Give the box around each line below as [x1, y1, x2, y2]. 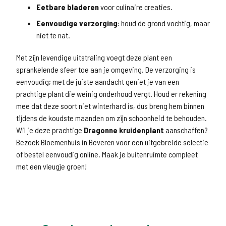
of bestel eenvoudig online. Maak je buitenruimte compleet [16, 149, 198, 159]
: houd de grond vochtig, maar [118, 18, 210, 28]
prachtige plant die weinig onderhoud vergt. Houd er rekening [16, 89, 206, 98]
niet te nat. [36, 30, 70, 40]
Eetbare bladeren [36, 2, 99, 12]
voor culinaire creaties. [99, 2, 173, 12]
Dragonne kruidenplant [84, 125, 164, 135]
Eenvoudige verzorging [36, 18, 118, 28]
